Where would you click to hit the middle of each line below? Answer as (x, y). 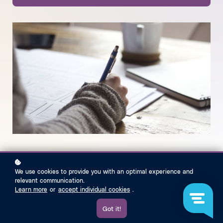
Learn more (31, 189)
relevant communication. (50, 180)
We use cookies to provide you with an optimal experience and (104, 171)
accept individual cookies (94, 189)
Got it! (111, 208)
